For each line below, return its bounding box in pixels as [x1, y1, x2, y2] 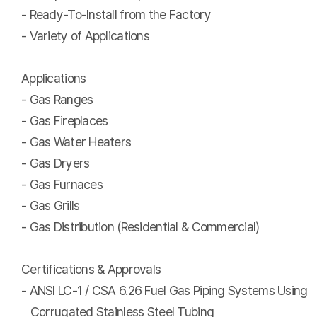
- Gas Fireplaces [21, 113, 108, 128]
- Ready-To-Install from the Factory [21, 7, 214, 22]
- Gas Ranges [21, 92, 93, 107]
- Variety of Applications [21, 28, 149, 43]
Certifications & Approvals [21, 262, 161, 277]
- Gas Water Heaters [21, 134, 132, 149]
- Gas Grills [21, 198, 80, 213]
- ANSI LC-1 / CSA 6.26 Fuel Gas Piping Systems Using [21, 283, 308, 298]
